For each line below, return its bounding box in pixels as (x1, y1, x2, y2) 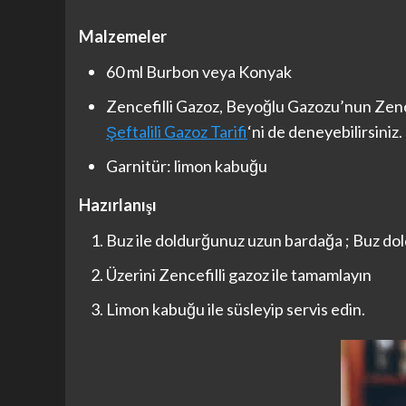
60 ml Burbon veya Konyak (106, 61, 292, 82)
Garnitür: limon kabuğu (106, 155, 267, 176)
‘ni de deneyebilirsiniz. (247, 121, 402, 141)
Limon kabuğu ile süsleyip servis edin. (106, 298, 365, 319)
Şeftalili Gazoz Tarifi (106, 121, 247, 141)
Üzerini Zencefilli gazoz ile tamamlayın (106, 264, 372, 285)
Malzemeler (79, 25, 167, 46)
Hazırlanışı (79, 194, 157, 215)
